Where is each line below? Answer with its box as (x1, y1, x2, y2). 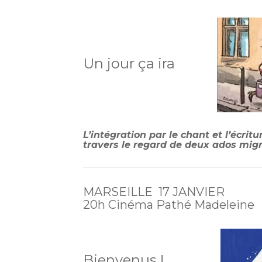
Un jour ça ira (83, 55, 217, 73)
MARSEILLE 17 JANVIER (83, 184, 225, 199)
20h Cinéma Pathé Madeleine (83, 197, 254, 212)
